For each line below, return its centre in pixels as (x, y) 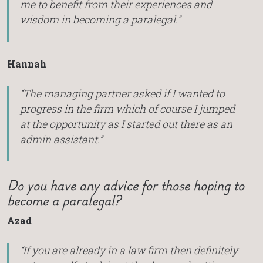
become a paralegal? (64, 200)
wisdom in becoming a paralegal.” (100, 19)
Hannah (27, 64)
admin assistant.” (61, 140)
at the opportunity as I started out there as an (126, 124)
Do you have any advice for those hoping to (126, 185)
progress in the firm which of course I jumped (127, 109)
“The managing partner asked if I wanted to (122, 94)
